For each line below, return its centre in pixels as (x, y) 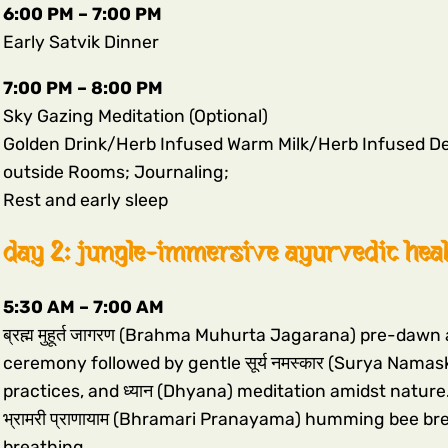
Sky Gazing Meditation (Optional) (135, 115)
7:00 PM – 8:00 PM (82, 87)
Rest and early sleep (85, 199)
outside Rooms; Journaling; (115, 171)
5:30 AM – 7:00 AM (83, 307)
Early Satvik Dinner (80, 42)
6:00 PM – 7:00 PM (82, 14)
